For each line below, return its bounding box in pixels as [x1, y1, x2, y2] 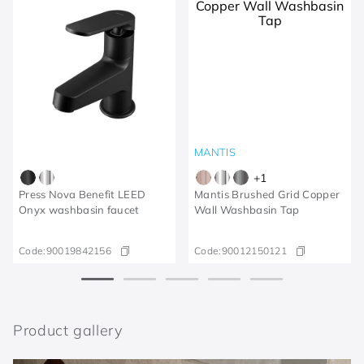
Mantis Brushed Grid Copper [194, 188, 340, 201]
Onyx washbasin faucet [19, 203, 140, 216]
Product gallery [13, 320, 123, 340]
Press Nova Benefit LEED [19, 188, 146, 201]
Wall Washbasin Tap [194, 203, 300, 216]
